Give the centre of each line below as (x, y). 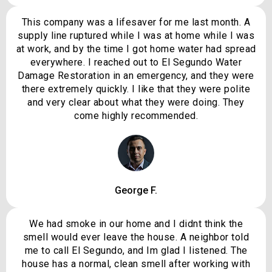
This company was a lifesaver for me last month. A (136, 22)
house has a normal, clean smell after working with (136, 264)
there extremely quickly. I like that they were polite (136, 89)
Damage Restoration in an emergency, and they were (136, 76)
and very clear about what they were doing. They (136, 103)
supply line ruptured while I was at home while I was (136, 36)
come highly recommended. (136, 116)
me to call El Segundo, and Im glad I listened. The (136, 251)
